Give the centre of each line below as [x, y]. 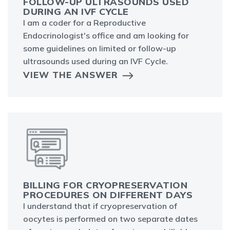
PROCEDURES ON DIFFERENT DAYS [108, 195]
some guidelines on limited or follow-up [100, 49]
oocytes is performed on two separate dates [110, 219]
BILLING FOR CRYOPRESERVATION [105, 185]
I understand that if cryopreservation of [100, 206]
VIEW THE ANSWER [71, 75]
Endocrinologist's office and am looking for [106, 36]
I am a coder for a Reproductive [84, 23]
